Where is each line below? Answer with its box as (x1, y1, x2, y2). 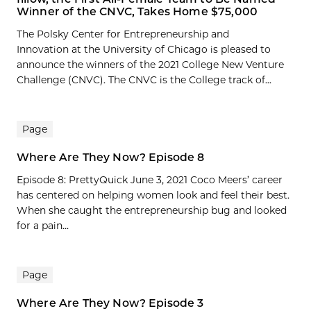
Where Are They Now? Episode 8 (17, 151, 205, 165)
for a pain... (17, 219, 69, 233)
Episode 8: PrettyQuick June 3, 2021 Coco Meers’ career (17, 174, 283, 187)
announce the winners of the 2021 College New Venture (17, 58, 284, 72)
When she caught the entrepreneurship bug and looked (17, 204, 287, 217)
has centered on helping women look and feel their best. (17, 189, 289, 202)
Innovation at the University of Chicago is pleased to (17, 43, 271, 56)
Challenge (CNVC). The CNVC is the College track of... (17, 74, 271, 87)
